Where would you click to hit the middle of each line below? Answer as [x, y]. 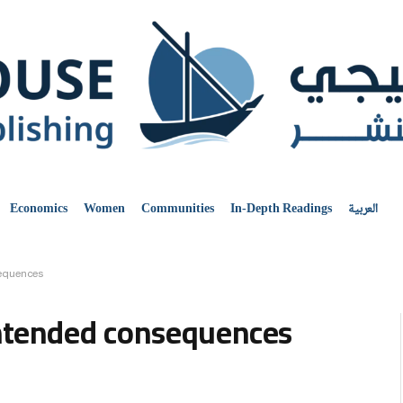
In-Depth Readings [282, 209]
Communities [178, 209]
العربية [363, 209]
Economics [39, 209]
